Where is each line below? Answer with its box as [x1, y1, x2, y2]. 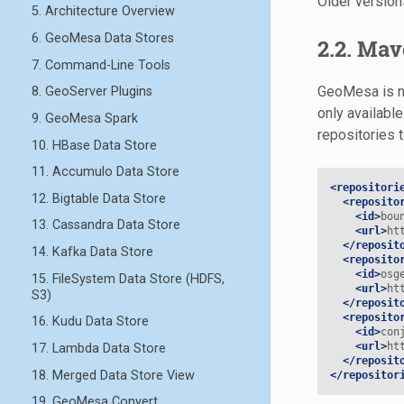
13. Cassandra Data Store [31, 217, 180, 234]
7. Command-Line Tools [31, 57, 170, 73]
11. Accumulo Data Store [31, 164, 179, 180]
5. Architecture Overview [31, 4, 175, 20]
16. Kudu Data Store [31, 314, 149, 330]
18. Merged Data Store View [31, 367, 195, 383]
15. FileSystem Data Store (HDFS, [31, 271, 225, 287]
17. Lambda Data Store [31, 340, 166, 356]
